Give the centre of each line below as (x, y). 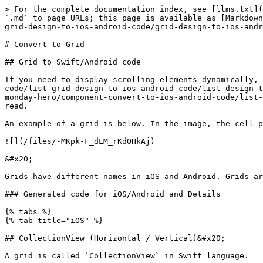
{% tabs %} (28, 212)
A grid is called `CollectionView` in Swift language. (127, 256)
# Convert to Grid (45, 44)
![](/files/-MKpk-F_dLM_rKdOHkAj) (80, 141)
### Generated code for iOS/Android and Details (113, 194)
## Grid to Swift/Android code (73, 62)
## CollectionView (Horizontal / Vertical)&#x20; (115, 238)
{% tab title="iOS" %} (54, 220)
